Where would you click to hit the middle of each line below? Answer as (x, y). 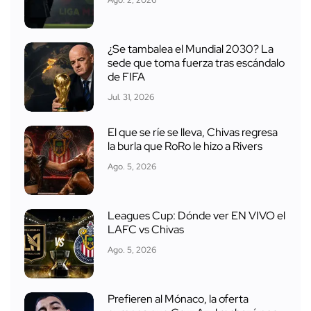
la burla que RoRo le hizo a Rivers (185, 146)
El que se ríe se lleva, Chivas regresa (193, 132)
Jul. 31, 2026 (131, 97)
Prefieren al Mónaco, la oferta (178, 299)
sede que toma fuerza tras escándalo (196, 62)
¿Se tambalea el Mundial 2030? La (191, 49)
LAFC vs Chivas (146, 229)
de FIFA (126, 76)
